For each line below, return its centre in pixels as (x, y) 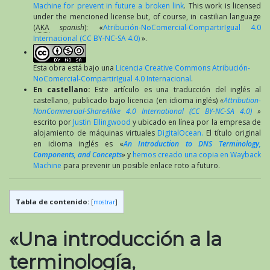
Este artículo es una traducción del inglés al (178, 89)
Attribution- (242, 100)
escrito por (53, 122)
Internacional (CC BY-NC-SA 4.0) (86, 38)
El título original (232, 133)
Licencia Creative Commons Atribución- (183, 67)
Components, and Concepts (77, 154)
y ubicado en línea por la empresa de (196, 122)
